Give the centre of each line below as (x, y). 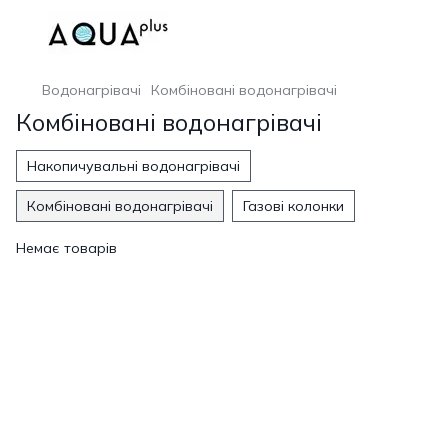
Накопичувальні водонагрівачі (133, 166)
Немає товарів (66, 248)
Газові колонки (293, 206)
